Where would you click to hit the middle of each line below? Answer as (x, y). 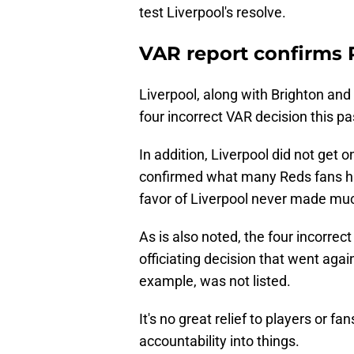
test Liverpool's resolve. (213, 13)
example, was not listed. (215, 281)
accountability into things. (219, 341)
